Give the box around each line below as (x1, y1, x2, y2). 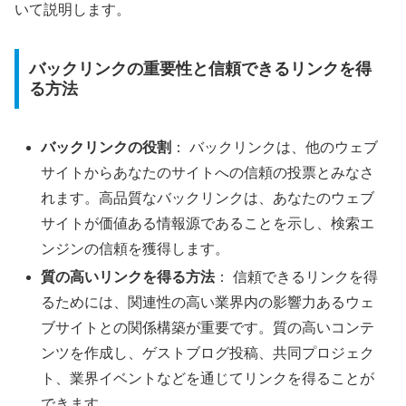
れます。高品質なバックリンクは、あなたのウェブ (41, 189, 375, 206)
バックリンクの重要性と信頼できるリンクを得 (28, 59, 372, 78)
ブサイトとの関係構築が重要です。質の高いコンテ (41, 320, 375, 335)
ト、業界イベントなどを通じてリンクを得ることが (41, 371, 375, 386)
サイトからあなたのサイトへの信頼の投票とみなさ (41, 164, 375, 180)
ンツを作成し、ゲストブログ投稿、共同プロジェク (41, 345, 375, 361)
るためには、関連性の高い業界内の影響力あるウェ (41, 295, 375, 310)
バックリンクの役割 (41, 139, 172, 155)
